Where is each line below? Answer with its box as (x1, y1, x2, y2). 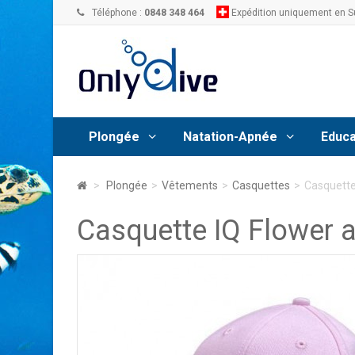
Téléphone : (92, 7, 144, 18)
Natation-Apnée (183, 128, 277, 144)
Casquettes (232, 179, 290, 193)
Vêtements (162, 179, 218, 193)
